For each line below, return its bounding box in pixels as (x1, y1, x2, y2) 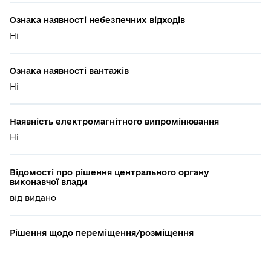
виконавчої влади (10, 177, 87, 187)
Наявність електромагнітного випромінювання (10, 116, 219, 126)
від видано (10, 192, 56, 203)
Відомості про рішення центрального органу (10, 167, 209, 177)
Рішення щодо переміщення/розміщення (10, 227, 194, 238)
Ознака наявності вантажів (10, 65, 129, 76)
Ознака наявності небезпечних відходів (10, 15, 185, 25)
